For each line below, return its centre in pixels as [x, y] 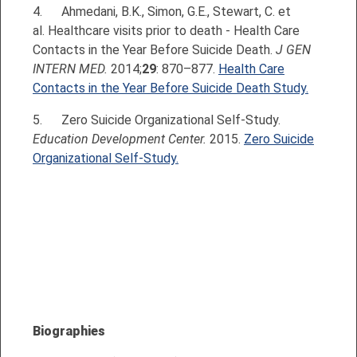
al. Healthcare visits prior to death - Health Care [166, 30]
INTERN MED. [72, 69]
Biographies [69, 331]
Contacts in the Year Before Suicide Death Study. [171, 88]
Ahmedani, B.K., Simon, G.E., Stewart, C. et [175, 11]
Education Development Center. [120, 139]
